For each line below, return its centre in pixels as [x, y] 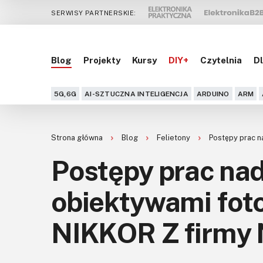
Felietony [174, 138]
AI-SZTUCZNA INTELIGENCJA [136, 94]
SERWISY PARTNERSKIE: [94, 12]
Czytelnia [221, 60]
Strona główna [78, 138]
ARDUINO [213, 94]
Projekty [102, 60]
